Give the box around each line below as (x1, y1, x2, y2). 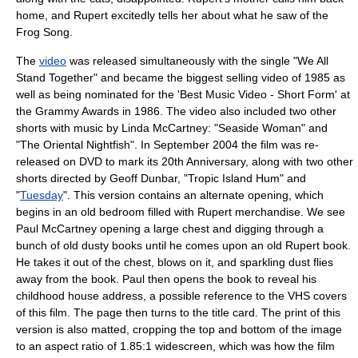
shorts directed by (16, 172, 109, 185)
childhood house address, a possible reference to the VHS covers (16, 289, 347, 302)
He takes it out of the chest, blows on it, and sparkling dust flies (16, 256, 333, 268)
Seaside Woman (218, 121, 301, 134)
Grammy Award (35, 105, 113, 117)
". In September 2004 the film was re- (130, 138, 319, 151)
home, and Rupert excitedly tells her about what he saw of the (16, 9, 328, 22)
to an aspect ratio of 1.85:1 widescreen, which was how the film (16, 340, 335, 352)
